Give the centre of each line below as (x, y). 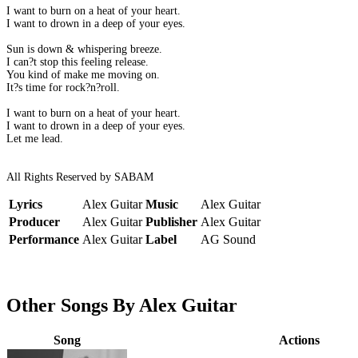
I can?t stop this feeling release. (78, 62)
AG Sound (228, 240)
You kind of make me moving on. (83, 75)
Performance (44, 240)
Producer (34, 222)
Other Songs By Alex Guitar (122, 306)
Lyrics (26, 205)
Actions (299, 340)
